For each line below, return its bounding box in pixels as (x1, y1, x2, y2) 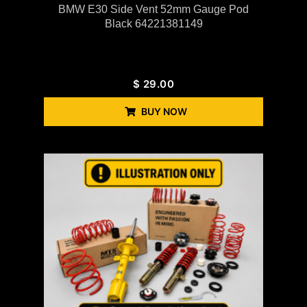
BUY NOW (140, 106, 187, 118)
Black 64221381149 (104, 18, 203, 30)
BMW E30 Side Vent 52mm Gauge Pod (58, 3, 249, 16)
